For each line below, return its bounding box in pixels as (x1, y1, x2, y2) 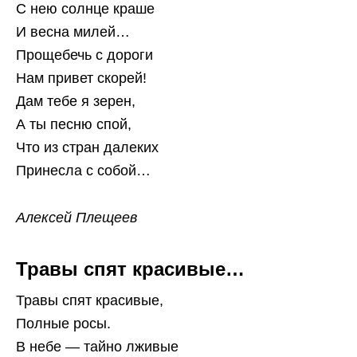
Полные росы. (16, 316, 111, 332)
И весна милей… (16, 24, 130, 41)
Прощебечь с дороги (16, 47, 153, 64)
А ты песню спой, (16, 116, 131, 133)
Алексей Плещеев (16, 210, 137, 226)
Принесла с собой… (16, 163, 151, 179)
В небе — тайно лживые (16, 339, 178, 355)
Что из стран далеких (16, 139, 159, 156)
